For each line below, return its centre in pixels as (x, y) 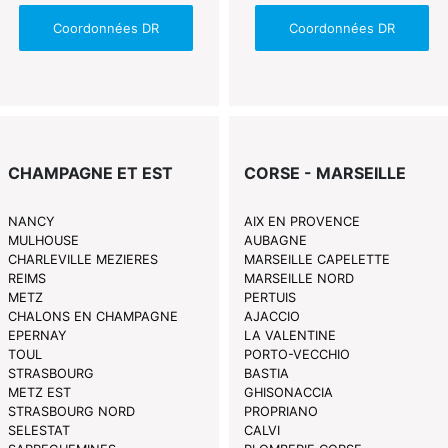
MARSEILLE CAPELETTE (316, 260)
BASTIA (266, 374)
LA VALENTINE (289, 336)
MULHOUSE (44, 241)
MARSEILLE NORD (298, 279)
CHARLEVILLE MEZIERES (83, 260)
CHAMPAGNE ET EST (91, 173)
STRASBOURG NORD (72, 412)
